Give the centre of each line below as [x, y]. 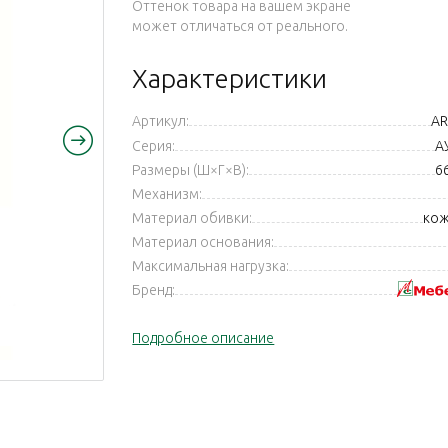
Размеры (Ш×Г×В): [191, 170]
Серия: [154, 146]
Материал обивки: [192, 218]
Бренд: [154, 290]
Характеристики [230, 78]
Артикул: [161, 121]
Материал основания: [203, 242]
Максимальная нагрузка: [211, 266]
